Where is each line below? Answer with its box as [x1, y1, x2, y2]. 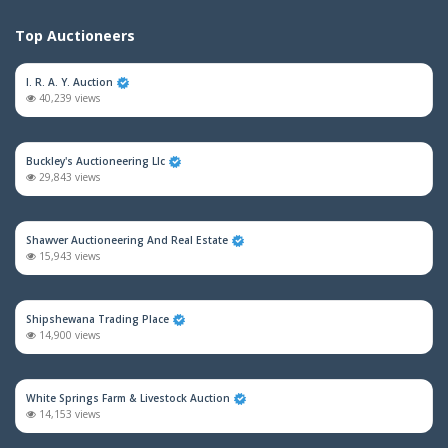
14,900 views [36, 328, 100, 342]
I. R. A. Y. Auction [26, 75, 113, 89]
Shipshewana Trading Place [26, 312, 169, 326]
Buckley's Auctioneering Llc [26, 154, 165, 168]
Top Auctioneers [15, 26, 135, 45]
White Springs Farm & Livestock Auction [26, 391, 230, 405]
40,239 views [36, 91, 100, 105]
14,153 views [36, 407, 100, 421]
